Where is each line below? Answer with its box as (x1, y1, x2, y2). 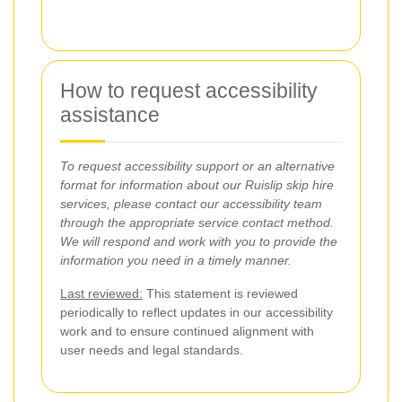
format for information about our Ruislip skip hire (60, 177, 334, 192)
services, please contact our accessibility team (60, 196, 322, 211)
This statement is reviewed (143, 285, 298, 301)
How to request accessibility (60, 78, 318, 102)
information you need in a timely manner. (60, 252, 292, 267)
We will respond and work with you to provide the (60, 233, 337, 249)
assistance (60, 102, 160, 127)
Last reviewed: (60, 285, 143, 301)
